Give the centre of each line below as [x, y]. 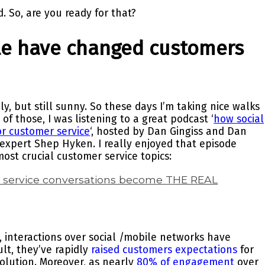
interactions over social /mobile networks [105, 237]
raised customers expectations [164, 250]
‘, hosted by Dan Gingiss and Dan [169, 131]
